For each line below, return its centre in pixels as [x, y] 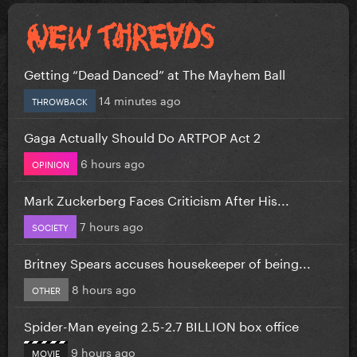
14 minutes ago [140, 99]
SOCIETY [50, 226]
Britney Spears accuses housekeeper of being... [167, 261]
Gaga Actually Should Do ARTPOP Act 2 [142, 135]
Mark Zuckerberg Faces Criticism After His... [157, 198]
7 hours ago [112, 225]
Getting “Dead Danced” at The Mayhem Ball [155, 73]
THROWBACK [60, 100]
